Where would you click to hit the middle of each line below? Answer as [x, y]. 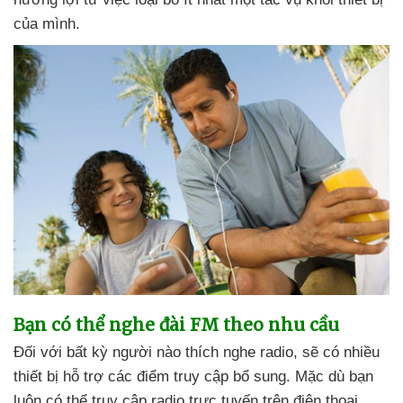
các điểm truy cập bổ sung [197, 377]
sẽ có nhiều [341, 353]
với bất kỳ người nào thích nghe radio [167, 353]
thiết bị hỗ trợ [61, 377]
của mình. [47, 23]
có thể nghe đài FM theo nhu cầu [195, 325]
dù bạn [351, 377]
